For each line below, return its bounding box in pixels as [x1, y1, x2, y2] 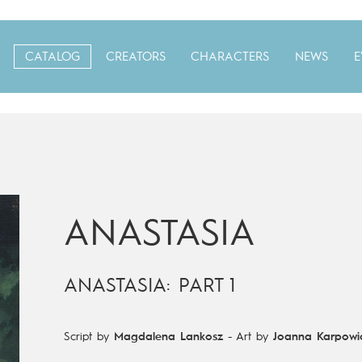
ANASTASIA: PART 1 [63, 277, 235, 297]
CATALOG [25, 52, 81, 64]
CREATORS [105, 52, 166, 64]
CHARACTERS [191, 52, 270, 64]
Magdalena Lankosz [113, 331, 223, 343]
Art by [235, 331, 273, 343]
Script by [63, 331, 114, 343]
